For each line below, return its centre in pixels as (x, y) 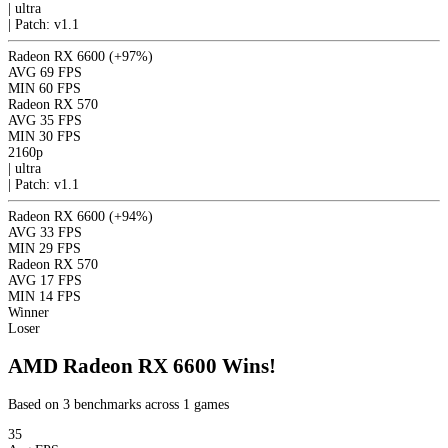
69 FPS (61, 72)
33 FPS (61, 232)
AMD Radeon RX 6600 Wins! (142, 366)
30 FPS (60, 136)
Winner (28, 312)
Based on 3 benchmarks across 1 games (118, 404)
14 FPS (60, 296)
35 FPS (61, 120)
